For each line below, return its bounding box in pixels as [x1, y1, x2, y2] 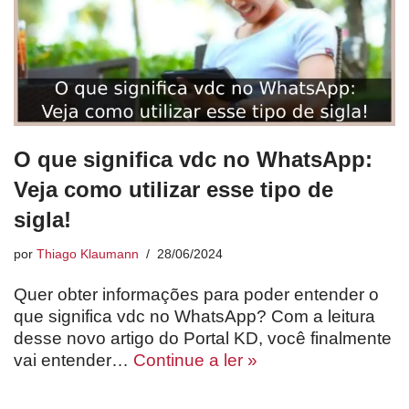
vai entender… [14, 351, 133, 371]
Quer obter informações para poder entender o [14, 285, 379, 305]
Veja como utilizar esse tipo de [14, 177, 333, 203]
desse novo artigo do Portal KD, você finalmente [14, 329, 392, 349]
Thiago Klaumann [37, 247, 139, 262]
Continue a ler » [133, 351, 257, 371]
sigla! [14, 207, 71, 233]
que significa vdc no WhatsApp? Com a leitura [14, 307, 375, 327]
